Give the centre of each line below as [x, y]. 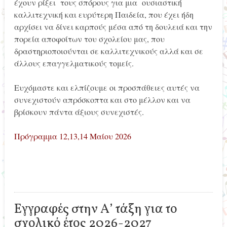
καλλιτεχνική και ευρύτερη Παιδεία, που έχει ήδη [104, 14]
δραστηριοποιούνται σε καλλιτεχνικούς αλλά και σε [108, 51]
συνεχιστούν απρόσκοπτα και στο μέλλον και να [102, 99]
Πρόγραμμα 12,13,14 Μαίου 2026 [72, 136]
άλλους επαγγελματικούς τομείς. [74, 63]
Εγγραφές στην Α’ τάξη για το [96, 209]
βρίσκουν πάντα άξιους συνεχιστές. [79, 111]
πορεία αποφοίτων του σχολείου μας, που [89, 39]
